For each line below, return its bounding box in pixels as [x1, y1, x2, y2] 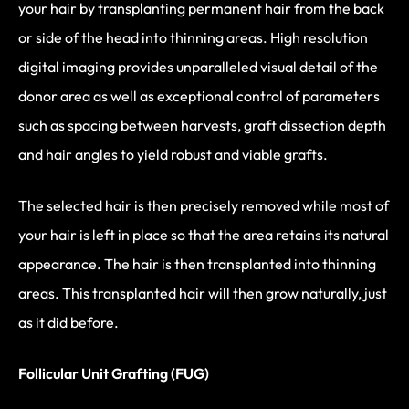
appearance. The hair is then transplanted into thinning [18, 254, 376, 273]
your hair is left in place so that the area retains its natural [18, 225, 389, 244]
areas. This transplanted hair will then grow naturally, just [18, 283, 387, 302]
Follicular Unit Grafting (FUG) [18, 363, 209, 383]
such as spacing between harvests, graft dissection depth [18, 115, 386, 134]
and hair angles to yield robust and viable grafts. [18, 144, 328, 163]
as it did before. [18, 312, 119, 331]
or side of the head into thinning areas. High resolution [18, 27, 368, 47]
